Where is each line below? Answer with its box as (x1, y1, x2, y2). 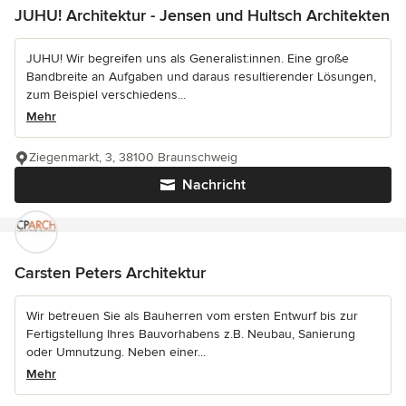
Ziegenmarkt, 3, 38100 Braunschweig (29, 150, 237, 166)
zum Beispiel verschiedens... (26, 87, 186, 103)
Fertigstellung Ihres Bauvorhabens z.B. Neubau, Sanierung (26, 326, 355, 343)
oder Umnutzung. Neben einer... (26, 344, 206, 361)
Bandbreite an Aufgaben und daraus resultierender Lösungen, (26, 69, 376, 85)
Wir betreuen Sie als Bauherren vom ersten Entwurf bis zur (26, 308, 358, 324)
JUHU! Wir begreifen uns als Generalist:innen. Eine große (26, 51, 349, 67)
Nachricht (182, 176, 246, 195)
